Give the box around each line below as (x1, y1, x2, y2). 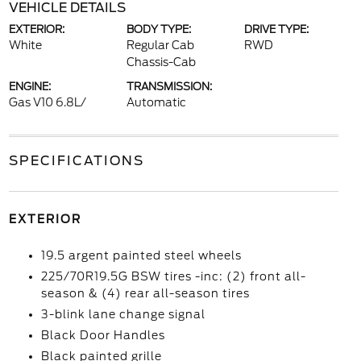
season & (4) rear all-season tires (40, 287, 250, 300)
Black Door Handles (40, 329, 165, 342)
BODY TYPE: (126, 23, 191, 35)
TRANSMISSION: (126, 81, 212, 93)
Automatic (126, 96, 186, 109)
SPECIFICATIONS (8, 153, 144, 168)
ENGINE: (8, 81, 51, 93)
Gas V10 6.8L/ (8, 96, 86, 109)
